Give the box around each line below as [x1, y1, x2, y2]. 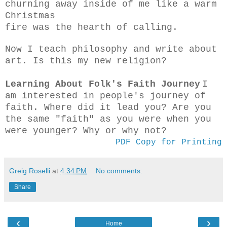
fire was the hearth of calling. [5, 22, 178, 32]
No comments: [96, 167, 143, 175]
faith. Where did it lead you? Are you [5, 102, 211, 112]
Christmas [5, 11, 55, 21]
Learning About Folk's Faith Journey [5, 79, 200, 89]
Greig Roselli [9, 167, 50, 175]
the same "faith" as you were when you [5, 114, 211, 124]
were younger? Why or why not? [5, 126, 167, 136]
